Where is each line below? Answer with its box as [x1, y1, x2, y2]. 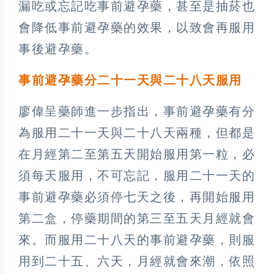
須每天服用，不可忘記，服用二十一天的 [18, 169, 255, 183]
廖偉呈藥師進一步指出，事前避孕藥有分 [18, 105, 255, 119]
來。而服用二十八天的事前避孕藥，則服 [18, 233, 255, 247]
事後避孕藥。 [18, 42, 97, 56]
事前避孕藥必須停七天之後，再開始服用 [18, 190, 255, 204]
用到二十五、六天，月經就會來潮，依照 [18, 254, 255, 268]
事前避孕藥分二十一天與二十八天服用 [18, 73, 242, 87]
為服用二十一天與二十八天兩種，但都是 [18, 126, 255, 140]
